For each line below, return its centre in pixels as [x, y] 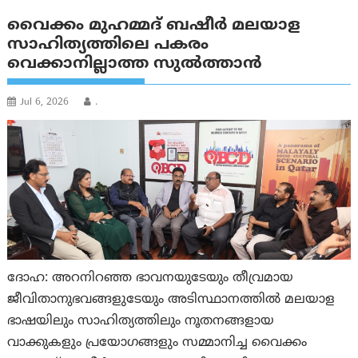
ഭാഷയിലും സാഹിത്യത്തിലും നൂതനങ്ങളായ [141, 321]
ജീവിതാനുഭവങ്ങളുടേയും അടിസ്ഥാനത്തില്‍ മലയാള [171, 299]
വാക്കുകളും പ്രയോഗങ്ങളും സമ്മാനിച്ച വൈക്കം [157, 342]
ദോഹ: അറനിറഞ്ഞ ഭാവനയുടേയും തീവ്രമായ [151, 278]
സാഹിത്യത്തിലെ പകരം [108, 46]
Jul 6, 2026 [45, 103]
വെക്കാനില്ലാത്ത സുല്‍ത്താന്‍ [135, 65]
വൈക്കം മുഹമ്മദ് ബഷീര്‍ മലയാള [154, 26]
